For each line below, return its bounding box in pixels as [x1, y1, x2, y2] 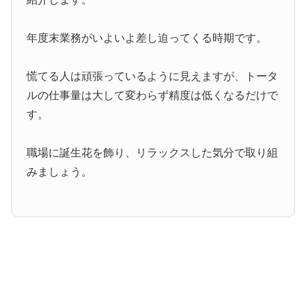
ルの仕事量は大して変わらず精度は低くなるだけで [27, 89, 279, 102]
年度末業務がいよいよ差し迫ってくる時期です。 [27, 32, 268, 44]
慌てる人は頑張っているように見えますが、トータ [27, 70, 279, 83]
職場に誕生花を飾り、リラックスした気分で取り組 [27, 147, 279, 159]
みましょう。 [27, 166, 93, 178]
